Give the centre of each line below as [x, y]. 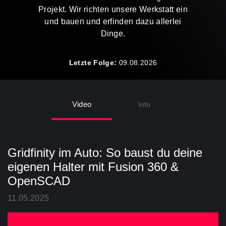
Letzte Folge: [94, 63]
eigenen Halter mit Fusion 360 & [93, 166]
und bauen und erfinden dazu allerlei [113, 21]
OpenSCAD [39, 181]
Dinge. [113, 34]
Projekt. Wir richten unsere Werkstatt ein [113, 9]
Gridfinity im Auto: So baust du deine [105, 152]
